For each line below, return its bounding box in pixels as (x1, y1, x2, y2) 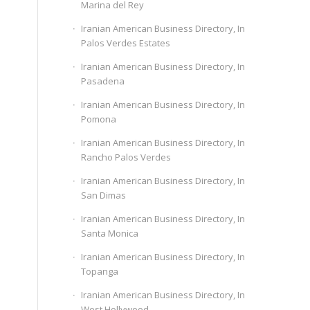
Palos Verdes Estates (81, 37, 171, 49)
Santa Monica (81, 227, 139, 239)
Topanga (81, 265, 119, 277)
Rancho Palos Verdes (81, 151, 172, 163)
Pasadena (81, 75, 125, 87)
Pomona (81, 113, 117, 125)
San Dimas (81, 189, 127, 201)
